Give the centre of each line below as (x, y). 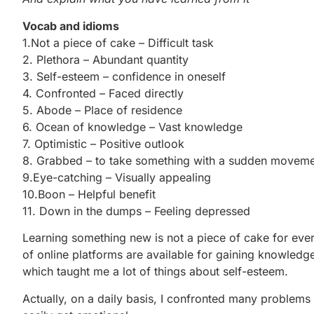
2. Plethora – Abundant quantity (105, 59)
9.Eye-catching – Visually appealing (117, 177)
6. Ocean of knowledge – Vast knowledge (132, 127)
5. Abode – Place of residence (102, 110)
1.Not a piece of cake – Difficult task (118, 42)
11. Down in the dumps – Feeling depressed (136, 211)
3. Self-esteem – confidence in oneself (124, 76)
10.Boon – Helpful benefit (89, 194)
